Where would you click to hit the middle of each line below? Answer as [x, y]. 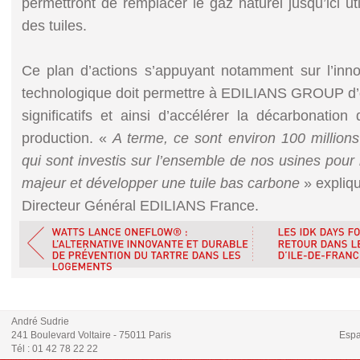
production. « [67, 139]
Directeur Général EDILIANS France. [140, 206]
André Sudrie [40, 322]
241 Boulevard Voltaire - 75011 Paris [91, 335]
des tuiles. [54, 26]
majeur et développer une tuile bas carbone [161, 184]
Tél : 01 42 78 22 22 [54, 349]
